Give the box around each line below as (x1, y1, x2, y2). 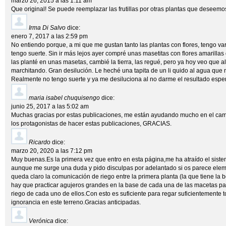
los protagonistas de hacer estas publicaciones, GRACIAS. (11, 120, 172, 127)
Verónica (29, 217, 53, 224)
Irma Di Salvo (29, 24, 66, 31)
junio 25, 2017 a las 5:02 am (11, 103, 89, 110)
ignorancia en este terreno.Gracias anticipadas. (11, 199, 141, 206)
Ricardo (29, 139, 50, 146)
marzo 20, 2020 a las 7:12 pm (11, 147, 92, 154)
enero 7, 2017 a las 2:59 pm (11, 33, 88, 40)
